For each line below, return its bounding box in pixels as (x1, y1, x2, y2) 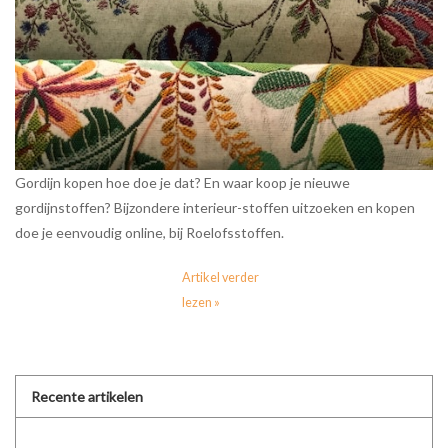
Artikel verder (182, 269, 260, 285)
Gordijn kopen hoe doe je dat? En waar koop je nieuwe (15, 173, 350, 191)
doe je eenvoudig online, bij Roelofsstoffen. (15, 223, 284, 241)
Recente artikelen (31, 387, 143, 405)
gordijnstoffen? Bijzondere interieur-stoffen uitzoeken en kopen (15, 198, 415, 216)
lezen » (182, 294, 221, 310)
